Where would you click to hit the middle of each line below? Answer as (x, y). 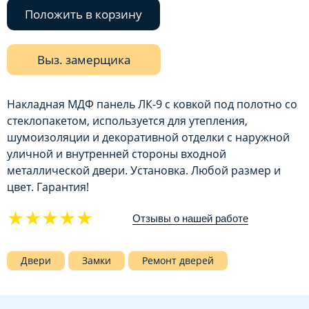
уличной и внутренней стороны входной (117, 154)
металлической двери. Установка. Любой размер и (144, 171)
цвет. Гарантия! (48, 187)
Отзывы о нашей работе (190, 218)
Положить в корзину (83, 14)
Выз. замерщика (84, 60)
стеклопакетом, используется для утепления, (127, 121)
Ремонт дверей (178, 260)
